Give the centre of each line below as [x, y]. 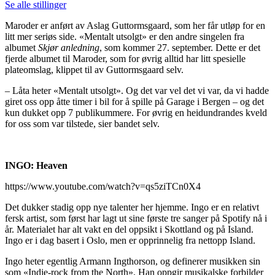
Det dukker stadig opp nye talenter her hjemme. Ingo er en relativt [132, 207]
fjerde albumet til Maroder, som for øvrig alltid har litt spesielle [125, 59]
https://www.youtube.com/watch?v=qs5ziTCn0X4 [103, 187]
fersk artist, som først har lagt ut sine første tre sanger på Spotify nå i [136, 219]
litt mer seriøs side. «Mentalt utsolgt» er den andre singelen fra [125, 37]
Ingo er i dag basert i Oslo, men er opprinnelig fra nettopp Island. [130, 241]
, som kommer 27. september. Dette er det [180, 48]
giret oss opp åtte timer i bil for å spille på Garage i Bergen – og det [134, 102]
